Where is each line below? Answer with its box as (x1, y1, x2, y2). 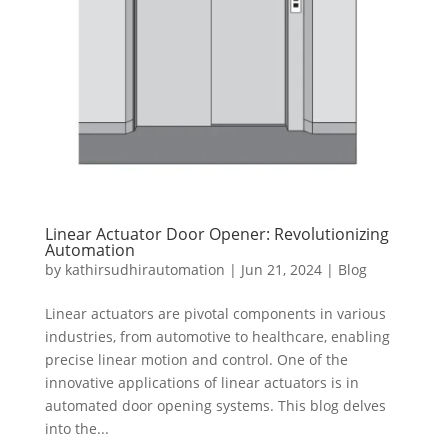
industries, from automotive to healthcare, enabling (44, 327, 390, 347)
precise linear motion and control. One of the (44, 350, 348, 370)
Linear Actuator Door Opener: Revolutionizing (44, 223, 389, 246)
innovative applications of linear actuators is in (44, 373, 359, 393)
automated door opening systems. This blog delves (44, 396, 386, 416)
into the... (44, 419, 109, 439)
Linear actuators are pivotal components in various (44, 304, 386, 324)
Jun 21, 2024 (240, 260, 322, 280)
